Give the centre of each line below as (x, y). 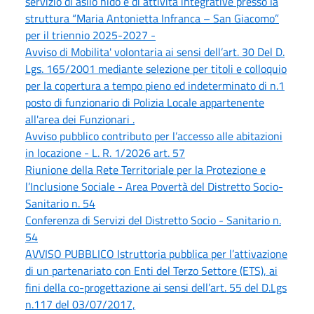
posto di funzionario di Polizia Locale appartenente (145, 102)
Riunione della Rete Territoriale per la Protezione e (145, 169)
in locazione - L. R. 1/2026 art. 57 (105, 152)
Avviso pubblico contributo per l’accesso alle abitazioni (154, 136)
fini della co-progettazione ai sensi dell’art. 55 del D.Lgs (156, 287)
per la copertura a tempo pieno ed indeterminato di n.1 (155, 85)
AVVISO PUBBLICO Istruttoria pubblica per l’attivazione (156, 253)
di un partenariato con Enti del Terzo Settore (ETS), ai (151, 270)
